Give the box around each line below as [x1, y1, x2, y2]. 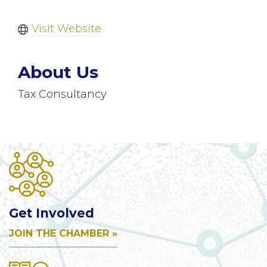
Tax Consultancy [18, 88, 107, 101]
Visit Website [31, 22, 101, 36]
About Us [18, 62, 98, 83]
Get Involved [9, 206, 94, 221]
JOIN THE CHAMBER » [9, 228, 117, 240]
